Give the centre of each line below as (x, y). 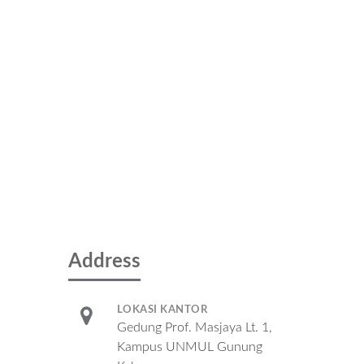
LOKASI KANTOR (162, 310)
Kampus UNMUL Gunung (189, 347)
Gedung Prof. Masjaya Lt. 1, (194, 327)
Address (104, 262)
